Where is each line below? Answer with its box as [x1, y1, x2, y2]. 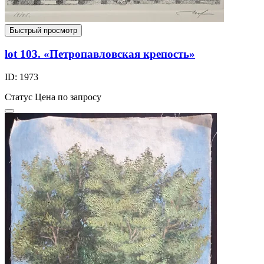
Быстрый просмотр [9, 26, 77, 35]
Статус [5, 91, 32, 102]
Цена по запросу [35, 91, 101, 102]
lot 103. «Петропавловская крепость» [5, 48, 195, 61]
